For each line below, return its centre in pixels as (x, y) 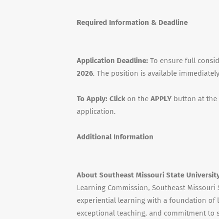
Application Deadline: (113, 61)
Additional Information (115, 137)
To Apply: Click (101, 99)
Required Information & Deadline (132, 22)
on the (137, 99)
